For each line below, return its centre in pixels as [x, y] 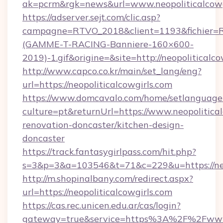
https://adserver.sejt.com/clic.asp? [91, 17]
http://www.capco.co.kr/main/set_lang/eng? [112, 71]
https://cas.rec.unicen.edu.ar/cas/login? [102, 205]
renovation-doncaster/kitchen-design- [103, 125]
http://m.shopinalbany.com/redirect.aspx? [108, 178]
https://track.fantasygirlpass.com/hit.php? [109, 152]
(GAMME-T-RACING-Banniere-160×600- [108, 44]
